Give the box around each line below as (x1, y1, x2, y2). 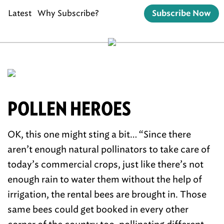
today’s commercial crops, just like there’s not (7, 159, 203, 170)
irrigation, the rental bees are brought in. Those (7, 189, 206, 200)
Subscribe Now (152, 9, 211, 17)
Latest (8, 8, 31, 18)
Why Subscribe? (37, 8, 99, 18)
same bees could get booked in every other (7, 204, 188, 215)
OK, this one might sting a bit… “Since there (7, 129, 191, 140)
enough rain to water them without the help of (7, 174, 202, 185)
